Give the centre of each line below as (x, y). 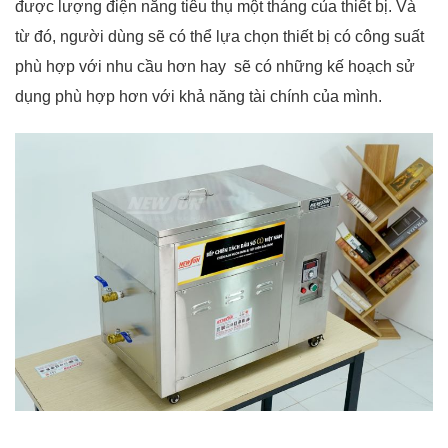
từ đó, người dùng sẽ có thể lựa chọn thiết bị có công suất (219, 36)
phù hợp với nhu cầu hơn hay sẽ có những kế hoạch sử (215, 66)
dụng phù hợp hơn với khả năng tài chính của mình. (200, 96)
